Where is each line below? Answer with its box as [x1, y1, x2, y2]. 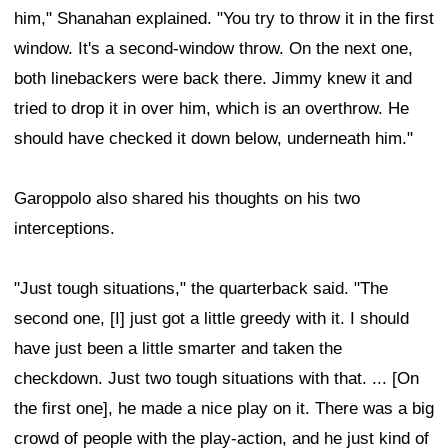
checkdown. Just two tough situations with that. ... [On [14, 368, 419, 388]
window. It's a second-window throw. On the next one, [14, 38, 413, 58]
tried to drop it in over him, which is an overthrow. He [14, 98, 409, 118]
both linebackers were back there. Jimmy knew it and [14, 68, 412, 88]
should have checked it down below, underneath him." [14, 128, 413, 148]
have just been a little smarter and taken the [14, 338, 342, 358]
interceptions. [14, 218, 115, 238]
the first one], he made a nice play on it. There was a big [14, 398, 434, 418]
